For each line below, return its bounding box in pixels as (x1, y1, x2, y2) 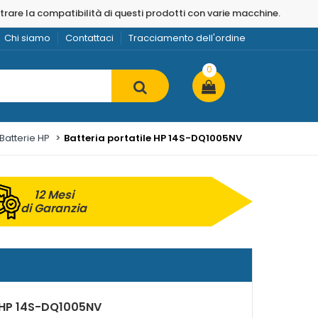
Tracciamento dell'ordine (128, 31, 246, 45)
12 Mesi (33, 187, 74, 203)
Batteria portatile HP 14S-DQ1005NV (64, 131, 242, 145)
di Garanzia (21, 200, 87, 216)
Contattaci (65, 31, 114, 45)
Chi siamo (4, 31, 50, 45)
